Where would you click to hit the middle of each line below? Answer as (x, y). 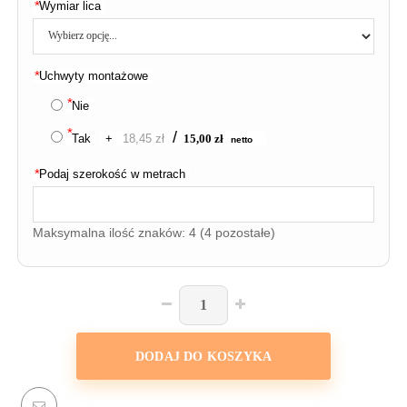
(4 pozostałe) (238, 232)
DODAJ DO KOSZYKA (203, 356)
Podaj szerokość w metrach (112, 174)
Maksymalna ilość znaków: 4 (116, 232)
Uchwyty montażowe (94, 75)
